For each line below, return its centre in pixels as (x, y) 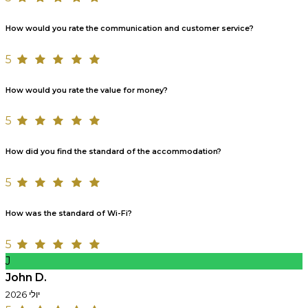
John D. (26, 278)
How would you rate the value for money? (87, 90)
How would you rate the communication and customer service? (130, 28)
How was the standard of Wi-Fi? (69, 214)
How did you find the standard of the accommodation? (113, 152)
